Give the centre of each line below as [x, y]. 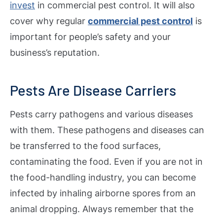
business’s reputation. [55, 52]
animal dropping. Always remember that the [102, 209]
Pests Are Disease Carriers [93, 90]
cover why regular [49, 21]
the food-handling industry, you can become [103, 178]
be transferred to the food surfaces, [85, 146]
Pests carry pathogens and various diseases [101, 114]
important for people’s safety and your [90, 37]
